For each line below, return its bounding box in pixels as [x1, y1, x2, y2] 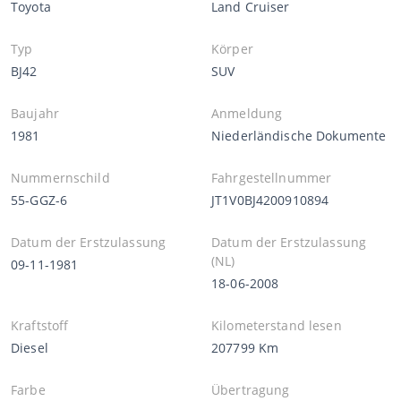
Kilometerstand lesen [211, 316, 342, 334]
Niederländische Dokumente [211, 126, 387, 144]
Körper [211, 39, 253, 57]
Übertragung [211, 380, 290, 398]
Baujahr [11, 104, 59, 122]
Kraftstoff [11, 316, 69, 334]
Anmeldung [211, 104, 283, 122]
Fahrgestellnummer [211, 168, 332, 186]
